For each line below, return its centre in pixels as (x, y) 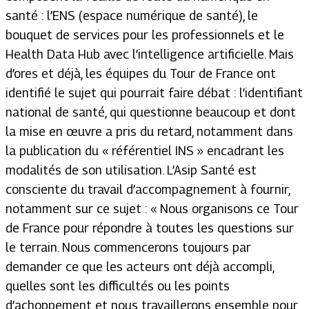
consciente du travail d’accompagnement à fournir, (148, 190)
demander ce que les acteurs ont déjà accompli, (140, 267)
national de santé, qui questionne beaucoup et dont (151, 112)
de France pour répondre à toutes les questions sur (150, 228)
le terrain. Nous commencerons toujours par (128, 248)
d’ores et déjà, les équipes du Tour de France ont (141, 74)
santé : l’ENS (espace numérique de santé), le (132, 16)
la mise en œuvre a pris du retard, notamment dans (149, 132)
